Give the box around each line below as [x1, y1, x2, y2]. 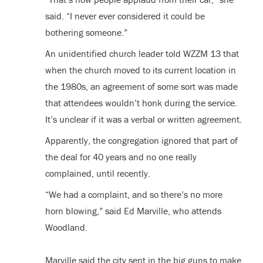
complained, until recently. [45, 167, 150, 180]
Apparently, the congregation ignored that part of [45, 134, 238, 147]
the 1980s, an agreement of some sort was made [45, 80, 238, 93]
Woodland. [45, 221, 87, 234]
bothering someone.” [45, 26, 127, 39]
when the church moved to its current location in [45, 64, 236, 76]
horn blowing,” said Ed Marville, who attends [45, 205, 221, 217]
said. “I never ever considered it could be [45, 10, 205, 22]
